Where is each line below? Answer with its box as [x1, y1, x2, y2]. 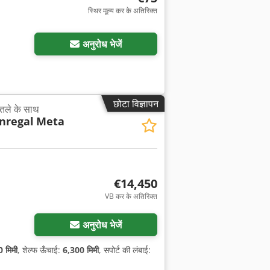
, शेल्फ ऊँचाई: [17, 244, 63, 256]
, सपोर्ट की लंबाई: [99, 244, 151, 256]
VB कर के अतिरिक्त [104, 190, 157, 201]
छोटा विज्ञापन [113, 96, 159, 110]
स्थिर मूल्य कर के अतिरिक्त [87, 5, 157, 16]
